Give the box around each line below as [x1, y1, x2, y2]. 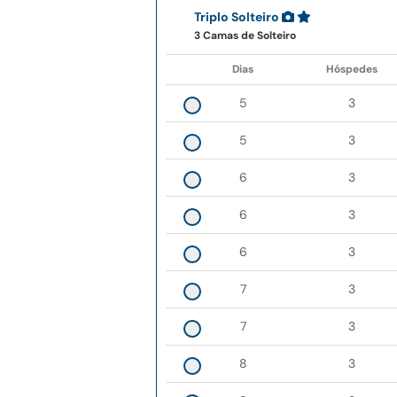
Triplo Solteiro [194, 9, 279, 26]
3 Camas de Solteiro [194, 28, 296, 43]
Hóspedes [326, 62, 378, 77]
